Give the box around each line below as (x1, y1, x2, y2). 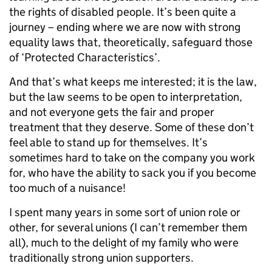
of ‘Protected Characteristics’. (9, 50, 160, 64)
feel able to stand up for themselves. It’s (9, 135, 208, 149)
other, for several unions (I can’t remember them (9, 220, 247, 234)
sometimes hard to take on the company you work (9, 150, 255, 165)
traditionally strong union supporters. (9, 250, 194, 265)
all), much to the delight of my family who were (9, 235, 239, 250)
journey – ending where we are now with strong (9, 19, 240, 34)
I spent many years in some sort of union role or (9, 205, 240, 219)
